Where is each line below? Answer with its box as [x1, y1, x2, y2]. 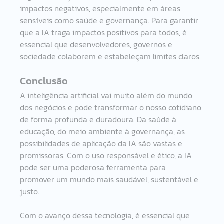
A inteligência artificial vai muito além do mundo [20, 89, 195, 101]
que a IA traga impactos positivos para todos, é [20, 26, 189, 38]
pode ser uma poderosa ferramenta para [20, 161, 168, 173]
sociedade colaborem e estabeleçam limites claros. [20, 50, 201, 62]
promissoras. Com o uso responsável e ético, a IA [20, 149, 194, 161]
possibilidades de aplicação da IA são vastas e [20, 137, 185, 149]
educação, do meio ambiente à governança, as [20, 125, 187, 137]
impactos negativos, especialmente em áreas [20, 2, 183, 14]
